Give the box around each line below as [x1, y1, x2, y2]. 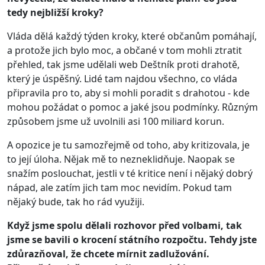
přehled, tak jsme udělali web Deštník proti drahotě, [7, 57, 240, 71]
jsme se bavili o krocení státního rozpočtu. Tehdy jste [7, 232, 257, 246]
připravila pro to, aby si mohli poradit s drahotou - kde [7, 86, 250, 99]
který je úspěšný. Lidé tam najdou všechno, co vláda [7, 72, 237, 85]
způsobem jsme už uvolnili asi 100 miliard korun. [7, 114, 224, 128]
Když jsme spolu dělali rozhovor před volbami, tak [7, 218, 242, 232]
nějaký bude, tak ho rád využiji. [7, 195, 144, 208]
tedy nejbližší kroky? [7, 5, 104, 19]
